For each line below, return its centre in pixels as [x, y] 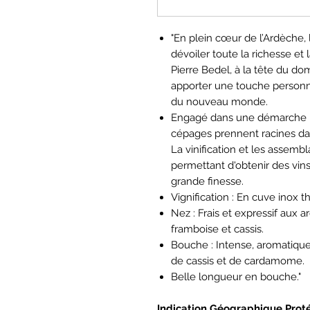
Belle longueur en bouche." [236, 276]
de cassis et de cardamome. [238, 261]
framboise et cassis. [217, 229]
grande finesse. [207, 181]
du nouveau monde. [219, 101]
